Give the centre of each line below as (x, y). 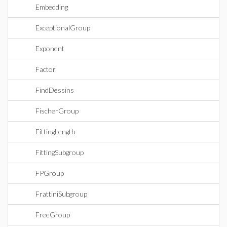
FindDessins (55, 90)
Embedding (52, 7)
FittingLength (55, 131)
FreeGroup (53, 215)
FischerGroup (57, 111)
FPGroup (50, 173)
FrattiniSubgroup (61, 194)
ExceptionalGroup (63, 28)
